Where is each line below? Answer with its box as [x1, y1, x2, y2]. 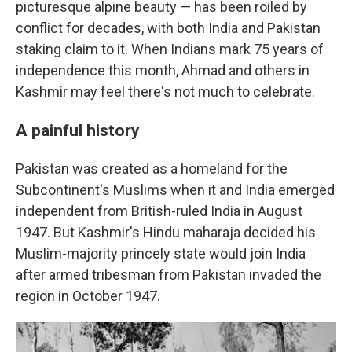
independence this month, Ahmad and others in [16, 62, 310, 79]
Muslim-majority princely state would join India [16, 245, 306, 262]
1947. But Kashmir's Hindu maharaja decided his [16, 224, 316, 241]
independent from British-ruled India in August [16, 203, 302, 220]
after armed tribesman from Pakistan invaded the [16, 266, 321, 284]
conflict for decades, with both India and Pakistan [16, 20, 321, 37]
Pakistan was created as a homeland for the [16, 160, 288, 178]
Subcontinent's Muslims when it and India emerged [16, 181, 335, 199]
